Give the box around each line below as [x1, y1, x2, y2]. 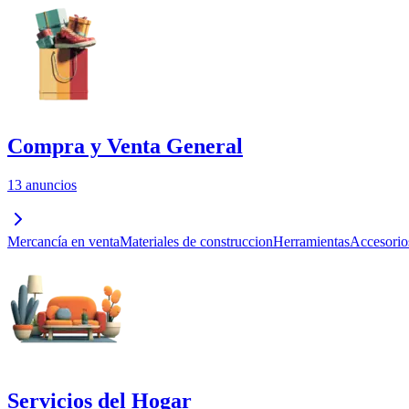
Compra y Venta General [7, 134, 243, 159]
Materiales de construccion [120, 233, 273, 249]
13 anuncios [7, 176, 77, 193]
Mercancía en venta [7, 233, 120, 249]
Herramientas [273, 233, 350, 249]
